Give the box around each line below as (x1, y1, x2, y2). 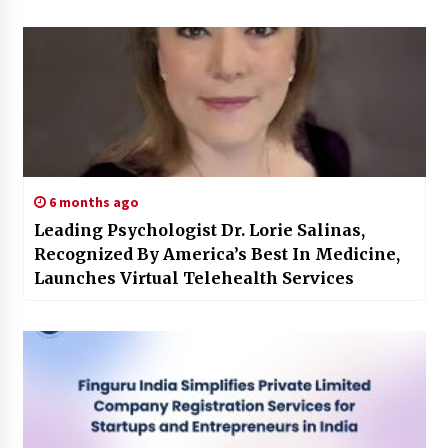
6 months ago (45, 192, 139, 211)
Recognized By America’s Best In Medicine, (33, 243, 400, 264)
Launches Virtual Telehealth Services (33, 267, 354, 288)
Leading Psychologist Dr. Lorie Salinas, (33, 219, 365, 240)
